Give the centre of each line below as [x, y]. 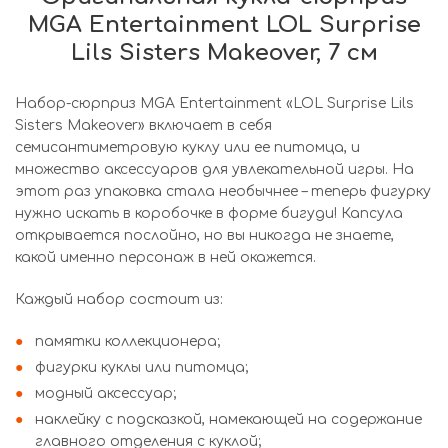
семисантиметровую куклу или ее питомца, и [187, 147]
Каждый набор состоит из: [119, 299]
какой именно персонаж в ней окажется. [165, 257]
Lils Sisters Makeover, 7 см [224, 52]
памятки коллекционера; [127, 341]
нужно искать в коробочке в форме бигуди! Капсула [209, 213]
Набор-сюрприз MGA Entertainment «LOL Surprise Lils [214, 103]
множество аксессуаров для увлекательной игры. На [214, 169]
